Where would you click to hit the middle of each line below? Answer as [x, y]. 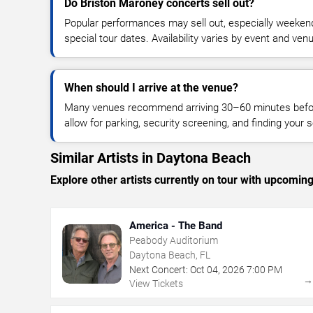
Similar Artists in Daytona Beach [151, 158]
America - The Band [176, 225]
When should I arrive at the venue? [151, 87]
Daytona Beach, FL [170, 255]
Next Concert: [159, 269]
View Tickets [156, 283]
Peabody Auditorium [174, 240]
